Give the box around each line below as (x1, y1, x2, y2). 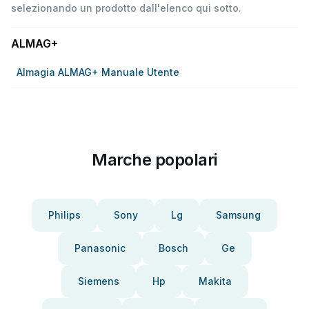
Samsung (216, 209, 261, 221)
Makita (198, 275, 232, 287)
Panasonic (74, 242, 126, 254)
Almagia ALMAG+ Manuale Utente (17, 66, 179, 78)
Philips (48, 209, 81, 221)
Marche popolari (92, 150, 217, 170)
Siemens (77, 275, 119, 287)
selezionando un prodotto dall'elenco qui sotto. (11, 2, 241, 14)
